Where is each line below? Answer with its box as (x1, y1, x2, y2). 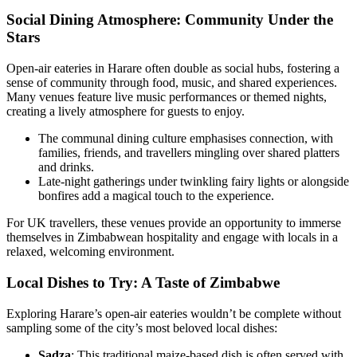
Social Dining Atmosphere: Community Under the (6, 11, 333, 29)
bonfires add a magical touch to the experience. (38, 189, 274, 203)
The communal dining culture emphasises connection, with (38, 131, 333, 146)
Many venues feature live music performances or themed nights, (6, 90, 327, 104)
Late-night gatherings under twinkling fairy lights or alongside (38, 175, 349, 189)
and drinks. (38, 160, 94, 175)
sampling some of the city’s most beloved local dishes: (6, 320, 277, 335)
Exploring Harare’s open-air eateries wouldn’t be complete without (6, 306, 341, 320)
